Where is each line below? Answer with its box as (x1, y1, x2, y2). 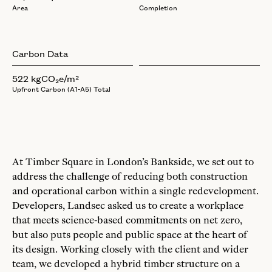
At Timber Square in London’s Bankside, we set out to (12, 155, 254, 168)
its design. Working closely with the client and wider (12, 243, 248, 255)
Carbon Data (12, 47, 68, 59)
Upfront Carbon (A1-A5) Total (12, 84, 110, 94)
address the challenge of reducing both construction (12, 170, 248, 182)
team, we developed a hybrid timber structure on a (12, 257, 240, 270)
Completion (139, 2, 177, 13)
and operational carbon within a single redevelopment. (12, 185, 259, 197)
